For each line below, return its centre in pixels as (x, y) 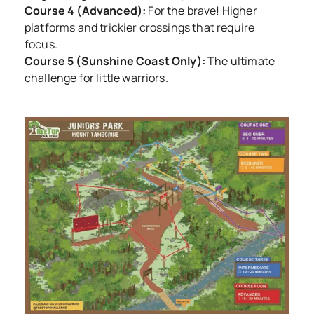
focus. (41, 44)
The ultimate (240, 61)
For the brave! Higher (202, 10)
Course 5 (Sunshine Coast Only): (115, 61)
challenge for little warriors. (96, 77)
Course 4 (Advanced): (86, 10)
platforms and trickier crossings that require (140, 27)
